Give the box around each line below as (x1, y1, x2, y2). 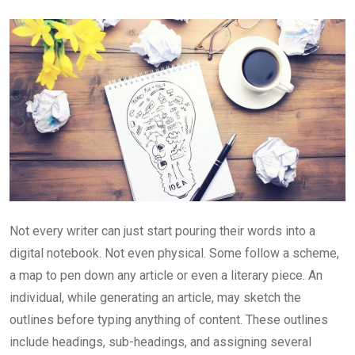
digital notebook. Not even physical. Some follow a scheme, (10, 246, 339, 261)
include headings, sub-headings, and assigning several (10, 334, 311, 350)
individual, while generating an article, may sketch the (10, 290, 301, 306)
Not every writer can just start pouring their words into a (10, 223, 315, 239)
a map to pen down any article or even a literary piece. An (10, 268, 323, 284)
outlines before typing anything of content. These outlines (10, 312, 328, 328)
